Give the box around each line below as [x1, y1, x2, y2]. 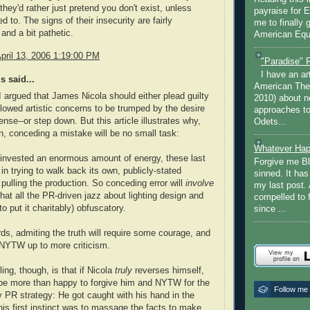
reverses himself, [132, 266, 204, 276]
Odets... [254, 117, 286, 127]
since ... [254, 204, 286, 215]
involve [185, 179, 214, 189]
